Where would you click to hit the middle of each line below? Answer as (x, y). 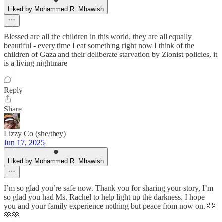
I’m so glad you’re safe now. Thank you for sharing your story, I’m (109, 188)
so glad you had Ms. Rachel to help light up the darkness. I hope (104, 197)
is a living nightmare (36, 63)
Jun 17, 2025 (24, 142)
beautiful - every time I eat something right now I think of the (99, 45)
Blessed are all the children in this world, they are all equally (98, 36)
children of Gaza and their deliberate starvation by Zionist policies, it (111, 54)
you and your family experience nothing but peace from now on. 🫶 (110, 206)
